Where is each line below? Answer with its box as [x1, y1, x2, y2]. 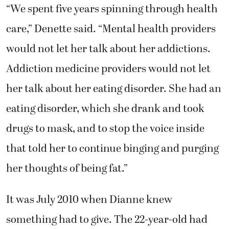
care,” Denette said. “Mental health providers [6, 20, 216, 37]
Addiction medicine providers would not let [6, 60, 211, 77]
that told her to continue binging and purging [6, 140, 219, 156]
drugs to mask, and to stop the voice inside [6, 120, 204, 136]
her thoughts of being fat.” [6, 159, 128, 176]
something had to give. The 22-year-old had [6, 211, 208, 228]
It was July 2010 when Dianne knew [6, 191, 172, 208]
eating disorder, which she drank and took [6, 100, 204, 117]
